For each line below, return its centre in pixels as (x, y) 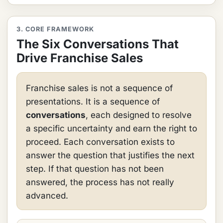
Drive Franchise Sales (80, 58)
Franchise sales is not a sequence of (99, 88)
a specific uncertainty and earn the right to (111, 128)
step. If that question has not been (95, 169)
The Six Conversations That (98, 44)
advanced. (47, 196)
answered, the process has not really (100, 182)
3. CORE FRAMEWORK (56, 29)
